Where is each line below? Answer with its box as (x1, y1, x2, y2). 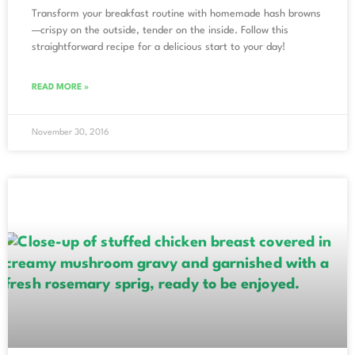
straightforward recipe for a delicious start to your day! (32, 41, 285, 52)
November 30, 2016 (32, 128, 109, 137)
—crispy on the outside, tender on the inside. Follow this (32, 25, 288, 36)
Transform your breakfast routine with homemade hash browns (32, 8, 321, 19)
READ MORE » (32, 82, 89, 92)
